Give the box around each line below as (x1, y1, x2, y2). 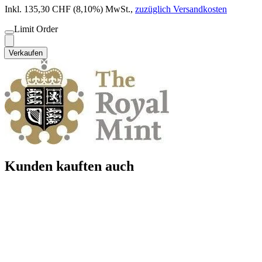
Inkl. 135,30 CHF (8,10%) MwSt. (5, 4, 130, 15)
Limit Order (14, 24, 58, 35)
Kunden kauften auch (5, 158, 134, 174)
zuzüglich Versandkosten (135, 4, 227, 15)
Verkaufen (9, 49, 43, 58)
